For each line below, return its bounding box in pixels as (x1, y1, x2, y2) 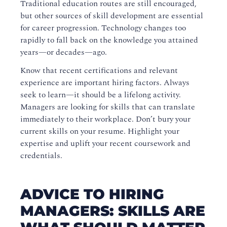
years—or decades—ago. (20, 46, 107, 59)
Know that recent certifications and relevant (20, 64, 178, 77)
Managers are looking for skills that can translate (20, 101, 195, 113)
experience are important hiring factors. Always (20, 77, 190, 89)
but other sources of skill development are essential (20, 10, 203, 22)
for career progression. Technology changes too (20, 22, 186, 34)
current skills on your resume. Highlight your (20, 125, 179, 138)
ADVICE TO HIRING (20, 185, 164, 203)
